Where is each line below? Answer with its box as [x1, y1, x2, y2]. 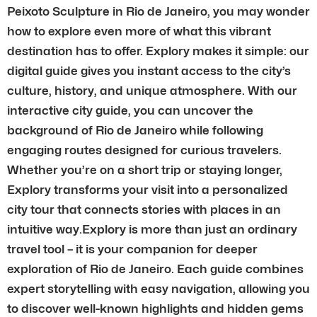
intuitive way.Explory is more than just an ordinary [7, 221, 297, 236]
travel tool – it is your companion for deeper [7, 241, 258, 256]
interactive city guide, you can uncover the [7, 103, 253, 117]
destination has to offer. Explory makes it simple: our [7, 43, 309, 58]
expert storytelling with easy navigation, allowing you [7, 281, 310, 296]
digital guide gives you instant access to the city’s [7, 63, 291, 78]
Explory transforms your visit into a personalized [7, 182, 288, 197]
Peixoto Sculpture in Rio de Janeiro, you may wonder [7, 4, 310, 18]
